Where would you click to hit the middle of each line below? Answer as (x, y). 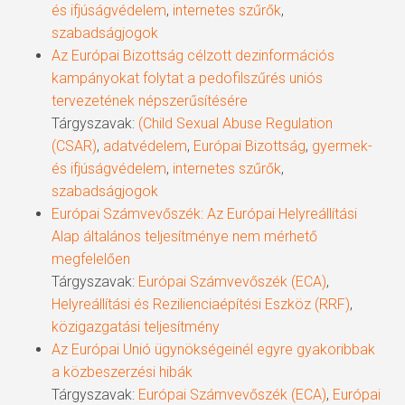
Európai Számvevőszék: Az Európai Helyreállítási (204, 214)
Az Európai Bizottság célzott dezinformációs (193, 56)
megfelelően (90, 259)
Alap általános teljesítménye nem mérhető (184, 236)
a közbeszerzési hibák (122, 372)
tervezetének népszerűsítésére (149, 101)
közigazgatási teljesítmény (135, 327)
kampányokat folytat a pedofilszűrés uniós (187, 78)
